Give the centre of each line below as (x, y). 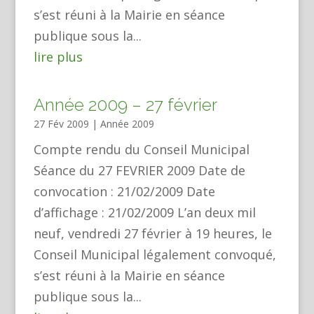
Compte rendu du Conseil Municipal (141, 149)
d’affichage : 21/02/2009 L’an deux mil (144, 212)
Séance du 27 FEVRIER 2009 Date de (139, 170)
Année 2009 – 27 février (125, 105)
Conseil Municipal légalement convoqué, (155, 254)
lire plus (58, 57)
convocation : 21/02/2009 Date (124, 191)
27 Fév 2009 (61, 124)
